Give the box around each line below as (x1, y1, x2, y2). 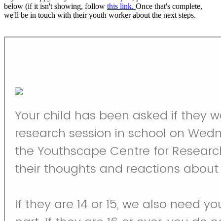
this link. (107, 1, 136, 10)
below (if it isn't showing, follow (4, 1, 107, 10)
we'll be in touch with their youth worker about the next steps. (4, 10, 196, 19)
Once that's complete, (136, 1, 202, 10)
